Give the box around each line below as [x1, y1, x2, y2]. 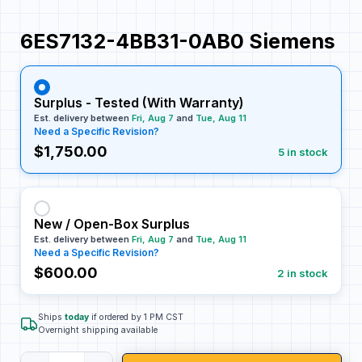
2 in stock [277, 266, 328, 280]
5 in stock [278, 145, 328, 158]
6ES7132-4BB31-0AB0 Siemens [20, 28, 335, 53]
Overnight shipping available [38, 324, 158, 335]
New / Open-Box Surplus [34, 215, 190, 232]
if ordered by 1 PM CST [89, 311, 183, 322]
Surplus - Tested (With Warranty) [34, 94, 244, 111]
